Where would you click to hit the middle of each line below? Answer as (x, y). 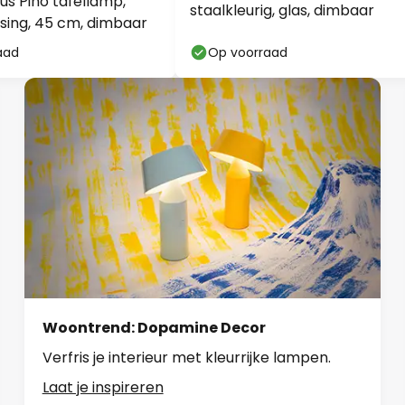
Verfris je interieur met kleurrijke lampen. (186, 357)
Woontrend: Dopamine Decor (154, 327)
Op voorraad (248, 52)
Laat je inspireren (103, 387)
